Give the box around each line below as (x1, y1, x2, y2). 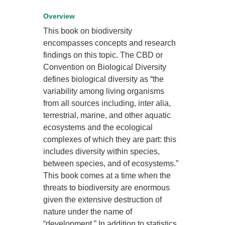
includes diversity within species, (43, 147, 160, 156)
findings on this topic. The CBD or (43, 51, 163, 59)
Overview (43, 12, 75, 20)
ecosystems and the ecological (43, 123, 153, 132)
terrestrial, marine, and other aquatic (43, 111, 171, 120)
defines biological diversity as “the (43, 75, 164, 83)
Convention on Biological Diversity (43, 63, 167, 71)
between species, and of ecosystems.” (43, 159, 179, 168)
